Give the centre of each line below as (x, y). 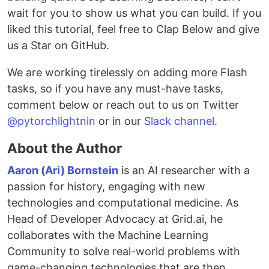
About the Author (65, 148)
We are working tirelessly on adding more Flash (127, 72)
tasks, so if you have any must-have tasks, (115, 89)
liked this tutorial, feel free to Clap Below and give (133, 29)
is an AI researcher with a (184, 170)
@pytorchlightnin (51, 121)
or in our (120, 121)
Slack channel (179, 121)
